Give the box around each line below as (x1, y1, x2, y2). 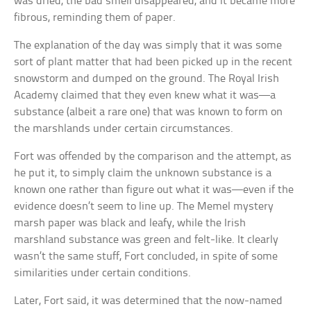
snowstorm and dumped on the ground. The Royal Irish (14, 72, 280, 85)
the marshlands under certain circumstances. (14, 122, 234, 135)
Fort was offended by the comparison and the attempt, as (14, 150, 292, 162)
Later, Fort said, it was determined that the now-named (14, 294, 283, 307)
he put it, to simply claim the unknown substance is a (14, 167, 272, 179)
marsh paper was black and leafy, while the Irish (14, 217, 246, 229)
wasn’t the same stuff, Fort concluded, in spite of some (14, 250, 278, 262)
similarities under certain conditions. (14, 267, 192, 279)
